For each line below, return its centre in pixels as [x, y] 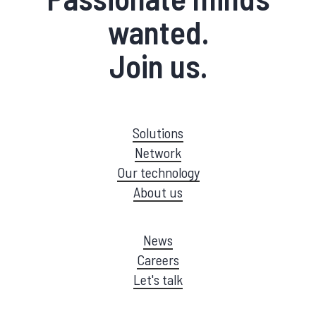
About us [158, 192]
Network [158, 153]
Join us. [158, 66]
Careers [158, 260]
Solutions [158, 133]
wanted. [158, 32]
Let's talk [158, 280]
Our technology [158, 172]
